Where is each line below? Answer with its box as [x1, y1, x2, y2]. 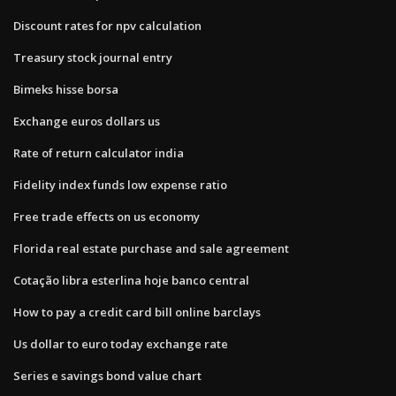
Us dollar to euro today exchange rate [13, 335, 228, 352]
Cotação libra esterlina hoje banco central [13, 271, 249, 288]
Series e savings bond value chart [13, 367, 202, 384]
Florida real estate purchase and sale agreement [13, 240, 289, 256]
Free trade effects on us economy [13, 208, 200, 225]
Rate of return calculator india [13, 144, 184, 161]
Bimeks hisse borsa [13, 80, 118, 97]
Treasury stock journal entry [13, 49, 172, 65]
